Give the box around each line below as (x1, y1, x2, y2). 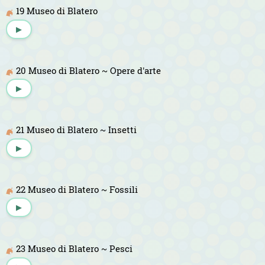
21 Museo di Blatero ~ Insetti (16, 124, 137, 136)
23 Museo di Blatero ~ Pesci (16, 243, 132, 255)
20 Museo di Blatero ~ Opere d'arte (16, 64, 161, 76)
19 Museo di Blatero (16, 5, 98, 17)
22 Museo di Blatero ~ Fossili (16, 183, 138, 195)
